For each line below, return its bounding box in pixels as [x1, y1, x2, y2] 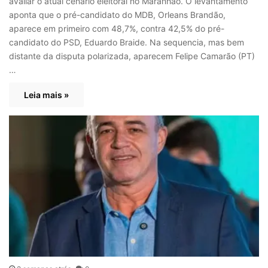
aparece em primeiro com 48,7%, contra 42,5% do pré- [9, 23, 224, 33]
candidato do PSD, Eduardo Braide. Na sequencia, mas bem [9, 36, 244, 47]
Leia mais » [24, 89, 69, 100]
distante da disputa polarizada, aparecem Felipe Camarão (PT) [9, 50, 255, 61]
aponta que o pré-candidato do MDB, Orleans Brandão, [9, 9, 226, 20]
